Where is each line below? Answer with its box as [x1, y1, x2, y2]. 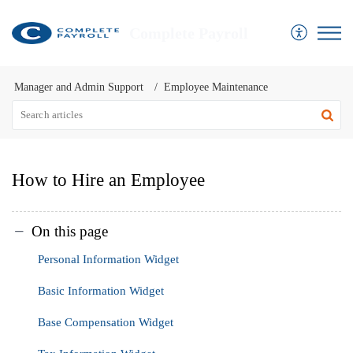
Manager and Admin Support [14, 81, 143, 93]
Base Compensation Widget [38, 315, 173, 329]
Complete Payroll [128, 24, 248, 42]
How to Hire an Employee [12, 170, 205, 190]
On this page [32, 222, 108, 240]
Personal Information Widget [38, 252, 179, 266]
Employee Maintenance [164, 81, 268, 93]
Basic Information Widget [38, 284, 164, 297]
